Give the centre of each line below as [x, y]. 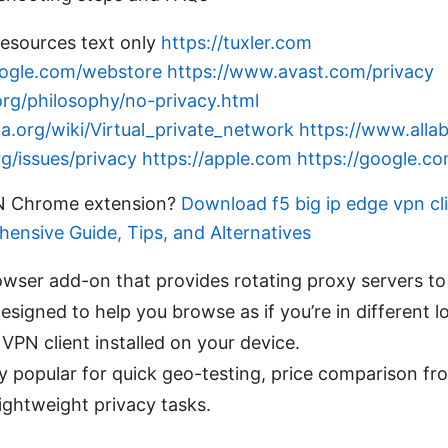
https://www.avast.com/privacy [300, 71]
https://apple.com [217, 158]
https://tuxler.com [236, 42]
